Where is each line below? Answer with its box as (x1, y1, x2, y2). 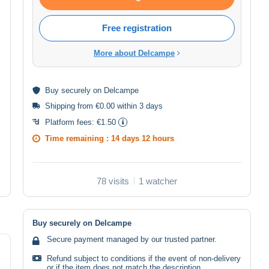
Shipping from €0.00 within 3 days (45, 101, 163, 110)
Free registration (102, 22, 172, 33)
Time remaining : (45, 133, 111, 143)
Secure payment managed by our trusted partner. (47, 234, 217, 244)
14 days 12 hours (111, 133, 174, 143)
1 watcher (139, 175, 177, 186)
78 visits (97, 175, 129, 186)
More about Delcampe (94, 48, 175, 58)
